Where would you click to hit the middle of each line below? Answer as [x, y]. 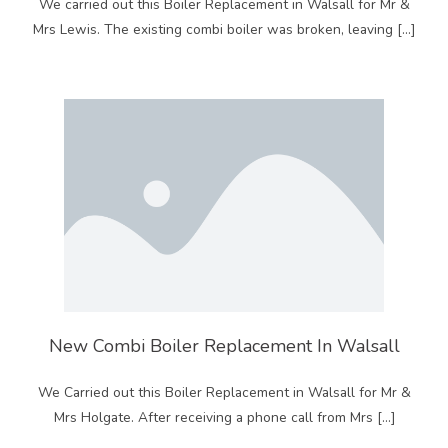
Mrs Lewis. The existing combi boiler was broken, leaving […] [224, 30]
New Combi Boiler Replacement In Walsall [224, 346]
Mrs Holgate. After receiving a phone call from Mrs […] [224, 418]
